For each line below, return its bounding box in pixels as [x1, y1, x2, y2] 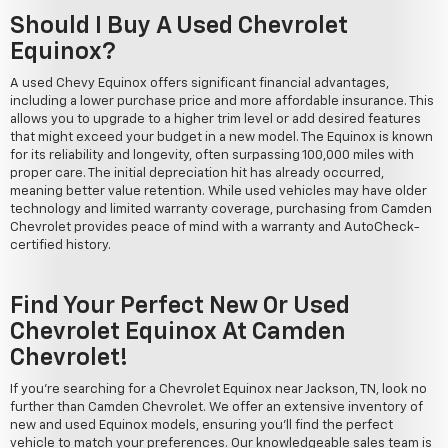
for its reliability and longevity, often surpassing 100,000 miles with [10, 149, 414, 163]
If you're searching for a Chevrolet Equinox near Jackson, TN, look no [10, 383, 427, 397]
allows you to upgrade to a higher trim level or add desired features [10, 113, 421, 127]
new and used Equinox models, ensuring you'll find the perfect [10, 419, 393, 433]
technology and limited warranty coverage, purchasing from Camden [10, 203, 432, 217]
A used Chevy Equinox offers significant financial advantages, [10, 77, 389, 91]
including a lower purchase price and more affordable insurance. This [10, 95, 434, 109]
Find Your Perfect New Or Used [10, 294, 350, 319]
